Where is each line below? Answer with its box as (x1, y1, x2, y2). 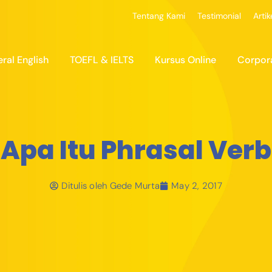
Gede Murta (107, 179, 160, 192)
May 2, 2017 (171, 179, 222, 192)
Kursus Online (154, 53, 216, 67)
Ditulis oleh (61, 179, 107, 192)
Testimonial (197, 10, 241, 22)
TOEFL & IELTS (69, 53, 134, 67)
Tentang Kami (132, 10, 185, 22)
